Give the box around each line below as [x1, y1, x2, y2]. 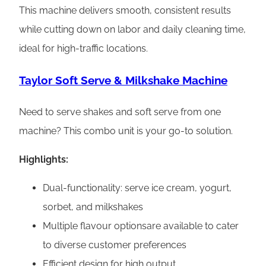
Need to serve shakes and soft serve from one [19, 106, 221, 118]
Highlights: [19, 153, 68, 165]
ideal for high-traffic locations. [19, 43, 148, 55]
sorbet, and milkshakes [43, 201, 143, 213]
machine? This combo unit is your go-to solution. [19, 125, 233, 137]
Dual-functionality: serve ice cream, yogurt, [43, 182, 232, 194]
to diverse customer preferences [43, 239, 186, 251]
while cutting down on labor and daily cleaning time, [19, 24, 246, 36]
